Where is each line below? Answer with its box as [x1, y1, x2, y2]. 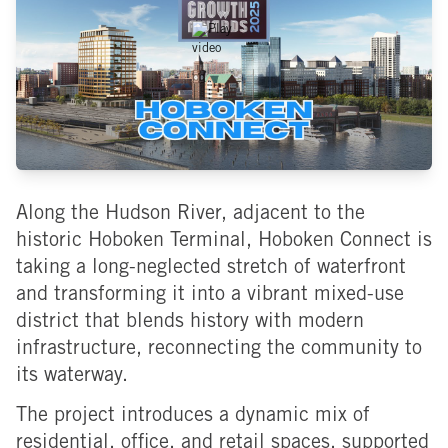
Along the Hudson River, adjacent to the [16, 205, 365, 226]
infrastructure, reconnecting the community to [16, 340, 422, 361]
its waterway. [16, 367, 128, 388]
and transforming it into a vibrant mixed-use [16, 286, 404, 307]
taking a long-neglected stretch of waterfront [16, 259, 406, 280]
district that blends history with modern [16, 313, 364, 334]
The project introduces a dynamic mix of [16, 406, 370, 427]
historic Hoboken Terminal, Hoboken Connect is [16, 232, 432, 253]
